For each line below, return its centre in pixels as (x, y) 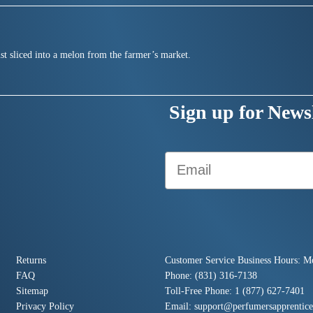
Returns (31, 260)
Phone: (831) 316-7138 (211, 275)
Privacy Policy (45, 306)
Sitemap (32, 291)
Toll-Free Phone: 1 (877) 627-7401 (234, 291)
